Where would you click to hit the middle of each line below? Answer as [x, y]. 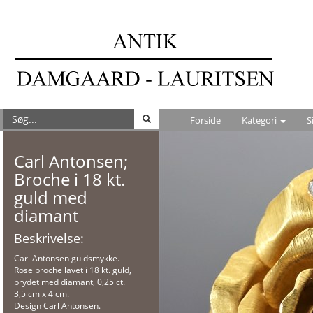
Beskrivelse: [49, 238]
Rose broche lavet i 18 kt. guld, [73, 270]
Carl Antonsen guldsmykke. [67, 258]
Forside [205, 120]
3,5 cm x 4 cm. [42, 294]
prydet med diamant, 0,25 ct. [70, 282]
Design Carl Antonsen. [57, 306]
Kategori [260, 120]
